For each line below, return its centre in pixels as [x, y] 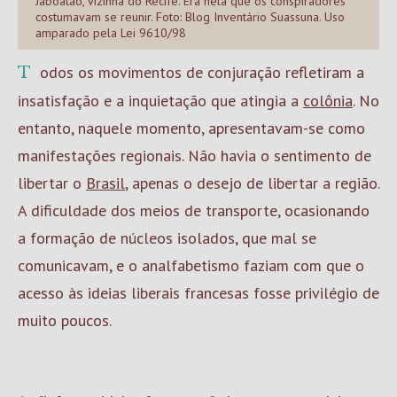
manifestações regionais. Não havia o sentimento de [195, 156]
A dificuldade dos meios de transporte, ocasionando [194, 210]
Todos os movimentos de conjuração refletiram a [24, 73]
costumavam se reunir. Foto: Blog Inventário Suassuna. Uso [190, 17]
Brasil [105, 183]
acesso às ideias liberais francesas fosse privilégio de [198, 293]
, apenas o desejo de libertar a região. [252, 183]
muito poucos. [65, 320]
